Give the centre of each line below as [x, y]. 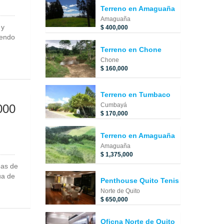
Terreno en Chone [131, 49]
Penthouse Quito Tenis [140, 180]
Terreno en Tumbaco [135, 94]
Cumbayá [114, 105]
